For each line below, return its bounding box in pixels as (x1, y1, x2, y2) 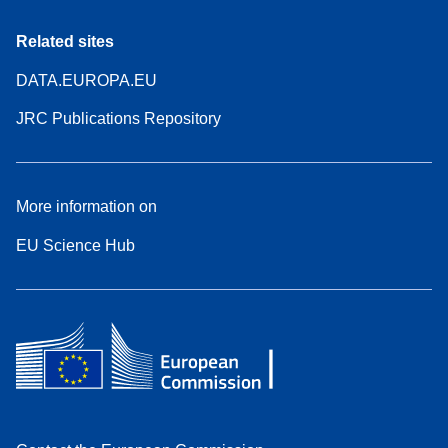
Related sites (16, 32, 114, 50)
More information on (16, 197, 157, 215)
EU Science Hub (16, 236, 135, 254)
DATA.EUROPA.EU (16, 71, 157, 89)
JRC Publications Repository (16, 109, 221, 127)
